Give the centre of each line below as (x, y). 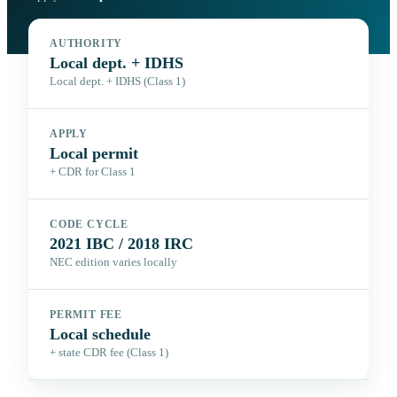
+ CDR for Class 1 (93, 172)
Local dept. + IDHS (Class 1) (117, 82)
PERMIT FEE (86, 315)
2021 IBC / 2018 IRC (121, 244)
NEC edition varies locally (113, 263)
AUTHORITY (86, 44)
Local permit (94, 154)
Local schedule (100, 335)
